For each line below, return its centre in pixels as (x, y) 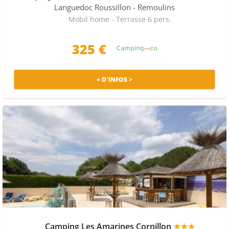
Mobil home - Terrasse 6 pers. (120, 19)
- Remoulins (154, 8)
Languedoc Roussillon (93, 8)
